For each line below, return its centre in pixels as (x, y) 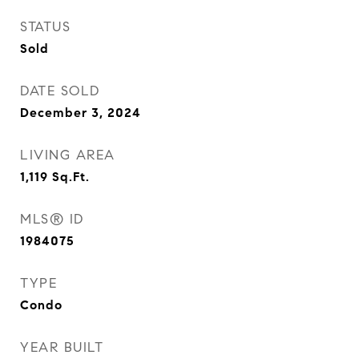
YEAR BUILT (62, 347)
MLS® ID (52, 219)
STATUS (45, 27)
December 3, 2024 (81, 113)
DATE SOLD (60, 91)
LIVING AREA (68, 155)
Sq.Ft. (71, 177)
